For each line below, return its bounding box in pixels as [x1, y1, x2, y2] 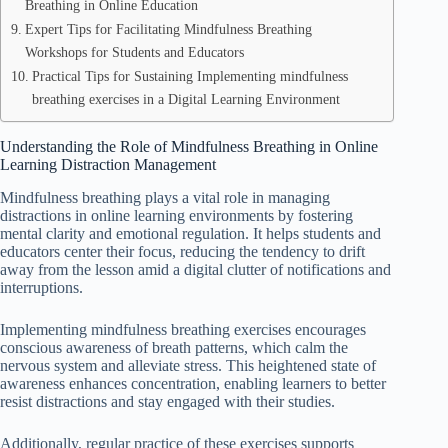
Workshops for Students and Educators [24, 44, 244, 60]
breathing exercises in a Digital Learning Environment [31, 91, 340, 107]
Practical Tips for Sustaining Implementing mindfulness [31, 68, 348, 84]
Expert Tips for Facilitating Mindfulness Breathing [24, 21, 312, 37]
